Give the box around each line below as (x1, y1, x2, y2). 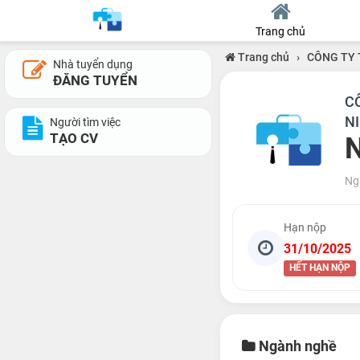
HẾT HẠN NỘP (288, 262, 350, 273)
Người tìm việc (50, 116, 121, 129)
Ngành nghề (255, 337, 337, 354)
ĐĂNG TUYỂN (53, 72, 137, 88)
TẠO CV (50, 130, 98, 146)
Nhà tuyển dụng (53, 58, 133, 71)
